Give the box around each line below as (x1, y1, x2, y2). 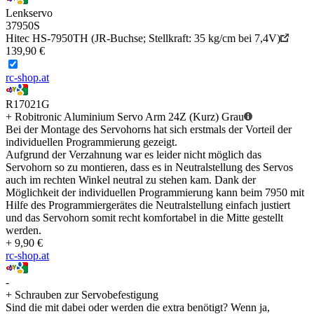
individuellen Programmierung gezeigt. (6, 136, 177, 149)
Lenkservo (6, 7, 53, 20)
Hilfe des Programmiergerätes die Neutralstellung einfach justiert (6, 199, 290, 212)
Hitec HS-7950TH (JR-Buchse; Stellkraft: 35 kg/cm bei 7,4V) (6, 32, 280, 45)
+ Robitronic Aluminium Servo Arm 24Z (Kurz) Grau (6, 111, 244, 123)
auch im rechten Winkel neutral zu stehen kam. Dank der (6, 174, 256, 186)
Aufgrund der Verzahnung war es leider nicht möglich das (6, 149, 261, 161)
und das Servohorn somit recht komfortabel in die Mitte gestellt (6, 212, 283, 224)
